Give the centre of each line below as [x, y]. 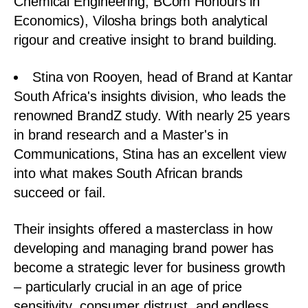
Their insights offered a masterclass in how [143, 229]
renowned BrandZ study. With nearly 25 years [152, 115]
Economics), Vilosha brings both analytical [141, 21]
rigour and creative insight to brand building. [146, 40]
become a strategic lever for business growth [150, 267]
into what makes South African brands [129, 173]
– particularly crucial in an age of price [128, 287]
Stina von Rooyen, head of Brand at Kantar [163, 77]
